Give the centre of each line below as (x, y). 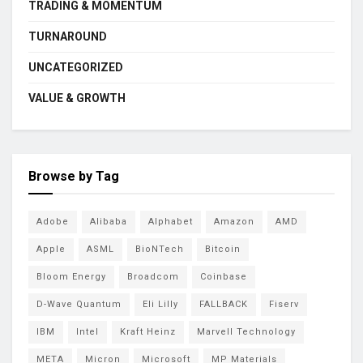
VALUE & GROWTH (77, 98)
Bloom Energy (71, 277)
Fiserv (284, 304)
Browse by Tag (74, 176)
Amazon (234, 222)
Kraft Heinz (148, 332)
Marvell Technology (246, 332)
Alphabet (171, 222)
